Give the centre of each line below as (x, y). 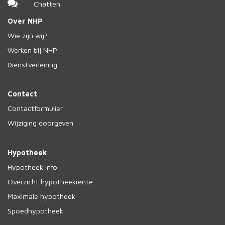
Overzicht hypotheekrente (50, 182)
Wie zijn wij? (28, 36)
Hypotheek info (32, 167)
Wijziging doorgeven (40, 123)
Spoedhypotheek (35, 211)
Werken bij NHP (32, 50)
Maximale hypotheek (41, 196)
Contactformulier (35, 108)
